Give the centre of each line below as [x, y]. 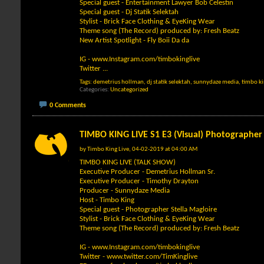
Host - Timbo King [107, 200]
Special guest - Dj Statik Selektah [129, 12]
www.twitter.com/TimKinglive [152, 256]
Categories [93, 90]
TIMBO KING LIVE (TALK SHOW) [128, 162]
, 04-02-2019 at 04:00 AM [163, 149]
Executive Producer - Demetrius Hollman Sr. [147, 171]
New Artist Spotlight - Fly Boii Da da [134, 40]
